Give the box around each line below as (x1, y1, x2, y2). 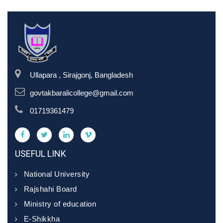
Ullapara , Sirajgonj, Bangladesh (30, 71, 133, 79)
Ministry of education (23, 200, 96, 208)
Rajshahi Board (23, 185, 77, 193)
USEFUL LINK (15, 148, 66, 159)
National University (23, 170, 90, 178)
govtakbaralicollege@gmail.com (30, 89, 133, 97)
